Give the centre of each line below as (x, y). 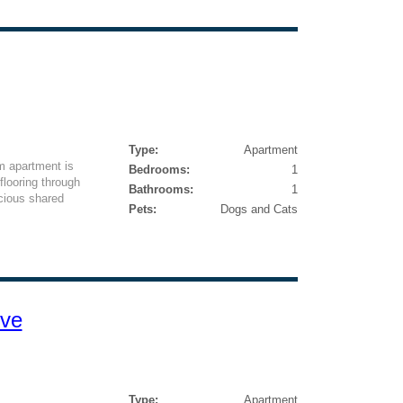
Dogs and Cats (259, 209)
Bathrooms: (161, 189)
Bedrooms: (159, 170)
